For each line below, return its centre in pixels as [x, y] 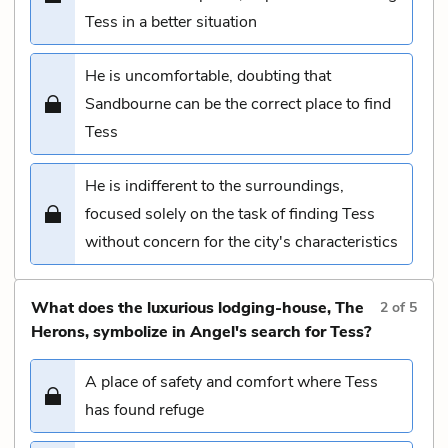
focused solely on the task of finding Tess [230, 213]
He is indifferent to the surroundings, [214, 185]
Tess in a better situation [171, 21]
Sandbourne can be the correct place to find [238, 103]
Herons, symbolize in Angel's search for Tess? [201, 331]
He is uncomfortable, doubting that [208, 75]
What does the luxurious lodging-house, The [197, 307]
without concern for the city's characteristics [241, 241]
